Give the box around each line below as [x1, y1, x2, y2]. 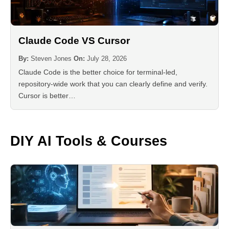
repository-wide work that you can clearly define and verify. [18, 80, 208, 88]
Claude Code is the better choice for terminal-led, [18, 68, 177, 77]
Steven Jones [31, 55, 72, 63]
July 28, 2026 [87, 55, 127, 63]
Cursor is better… [18, 91, 76, 100]
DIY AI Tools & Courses [10, 133, 167, 149]
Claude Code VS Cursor [18, 35, 130, 47]
